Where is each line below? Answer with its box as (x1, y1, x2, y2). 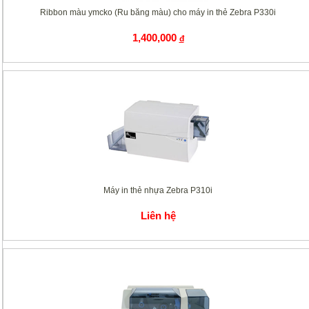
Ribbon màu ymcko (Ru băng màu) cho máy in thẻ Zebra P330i (40, 8, 276, 17)
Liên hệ (140, 210, 176, 221)
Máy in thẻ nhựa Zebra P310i (103, 186, 212, 195)
